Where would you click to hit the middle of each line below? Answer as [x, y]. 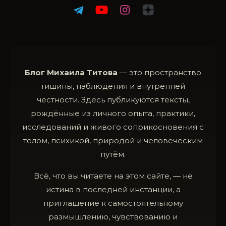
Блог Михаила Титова [71, 72]
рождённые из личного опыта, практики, [113, 113]
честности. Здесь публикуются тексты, [113, 99]
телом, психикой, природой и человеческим [113, 140]
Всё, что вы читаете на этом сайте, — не [113, 176]
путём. [113, 154]
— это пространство [159, 72]
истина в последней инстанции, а [113, 189]
